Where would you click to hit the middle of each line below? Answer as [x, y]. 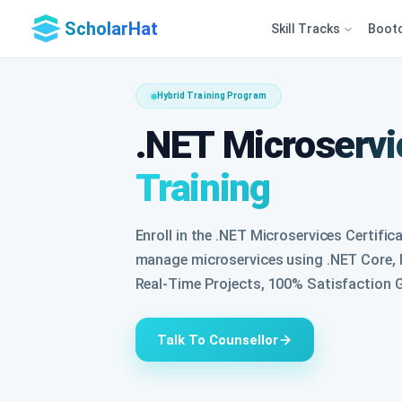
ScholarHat [111, 29]
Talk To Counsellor [217, 340]
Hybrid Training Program [211, 96]
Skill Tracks [306, 28]
